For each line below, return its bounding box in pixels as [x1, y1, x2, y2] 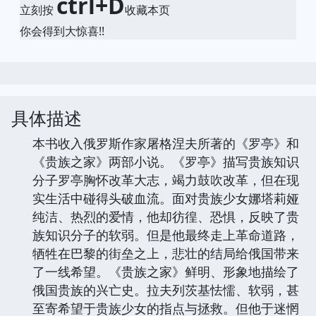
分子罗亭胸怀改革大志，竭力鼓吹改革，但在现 [32, 171, 299, 188]
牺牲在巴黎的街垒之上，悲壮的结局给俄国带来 [32, 244, 299, 262]
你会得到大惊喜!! [20, 23, 104, 39]
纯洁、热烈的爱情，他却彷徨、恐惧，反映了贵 [32, 207, 299, 225]
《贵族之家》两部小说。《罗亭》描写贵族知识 [32, 152, 299, 170]
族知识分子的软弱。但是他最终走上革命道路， [32, 226, 299, 243]
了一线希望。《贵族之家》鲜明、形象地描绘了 [32, 262, 299, 280]
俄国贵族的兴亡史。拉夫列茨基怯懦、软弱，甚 [32, 281, 299, 298]
